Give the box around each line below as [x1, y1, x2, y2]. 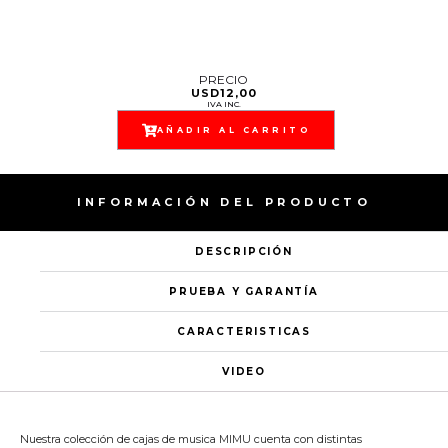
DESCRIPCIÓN [195, 244, 293, 258]
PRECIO [199, 72, 249, 88]
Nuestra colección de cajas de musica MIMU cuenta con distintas [20, 431, 362, 446]
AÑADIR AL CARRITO [156, 125, 312, 136]
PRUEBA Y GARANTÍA [169, 284, 319, 298]
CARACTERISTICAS [177, 324, 311, 338]
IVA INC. [206, 99, 241, 110]
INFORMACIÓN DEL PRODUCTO [76, 194, 372, 209]
